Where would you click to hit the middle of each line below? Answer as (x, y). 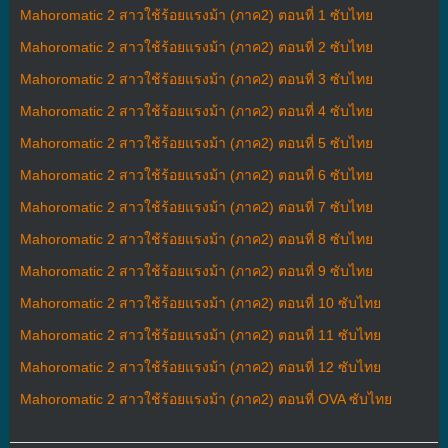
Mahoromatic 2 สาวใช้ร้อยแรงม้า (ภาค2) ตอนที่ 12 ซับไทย (200, 366)
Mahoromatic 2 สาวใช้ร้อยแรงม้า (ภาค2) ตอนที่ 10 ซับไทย (200, 302)
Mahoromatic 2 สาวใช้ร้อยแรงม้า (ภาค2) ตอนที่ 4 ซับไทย (196, 110)
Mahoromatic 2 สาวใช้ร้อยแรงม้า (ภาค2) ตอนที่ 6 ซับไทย (196, 174)
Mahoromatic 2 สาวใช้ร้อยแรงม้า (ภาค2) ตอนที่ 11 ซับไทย (200, 334)
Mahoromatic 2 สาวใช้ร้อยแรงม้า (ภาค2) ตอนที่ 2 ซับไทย (196, 46)
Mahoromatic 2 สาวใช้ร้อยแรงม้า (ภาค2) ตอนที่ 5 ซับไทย (196, 142)
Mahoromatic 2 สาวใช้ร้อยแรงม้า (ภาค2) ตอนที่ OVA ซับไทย (205, 398)
